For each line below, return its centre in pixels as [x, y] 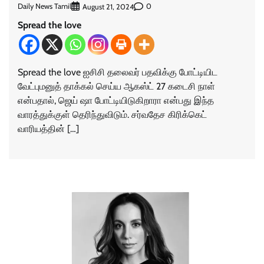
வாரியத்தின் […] [48, 128]
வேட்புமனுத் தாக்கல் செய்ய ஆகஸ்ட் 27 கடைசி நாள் [116, 86]
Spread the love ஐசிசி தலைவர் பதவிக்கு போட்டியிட [118, 72]
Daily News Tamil [44, 6]
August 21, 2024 [108, 6]
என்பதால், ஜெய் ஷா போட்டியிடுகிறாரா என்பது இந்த [116, 100]
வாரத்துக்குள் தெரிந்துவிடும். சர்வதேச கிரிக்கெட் [112, 114]
